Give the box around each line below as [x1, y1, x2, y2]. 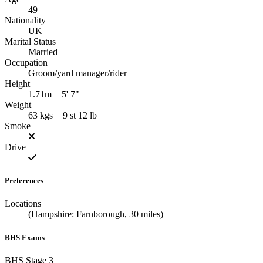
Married [28, 47, 58, 58]
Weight [5, 100, 31, 110]
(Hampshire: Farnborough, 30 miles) [28, 209, 163, 220]
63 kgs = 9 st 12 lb [28, 110, 97, 121]
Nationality [5, 15, 46, 26]
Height [5, 79, 30, 89]
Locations [5, 198, 41, 209]
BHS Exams [5, 232, 45, 242]
